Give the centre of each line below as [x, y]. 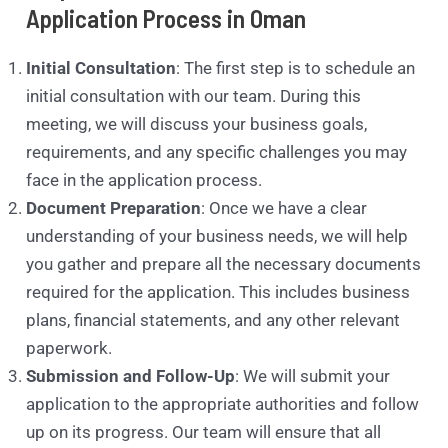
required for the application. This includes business [218, 292]
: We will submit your [313, 376]
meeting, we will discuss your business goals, [197, 124]
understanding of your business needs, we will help [217, 236]
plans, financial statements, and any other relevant [213, 320]
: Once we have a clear [284, 208]
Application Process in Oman [166, 18]
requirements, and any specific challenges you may [217, 152]
